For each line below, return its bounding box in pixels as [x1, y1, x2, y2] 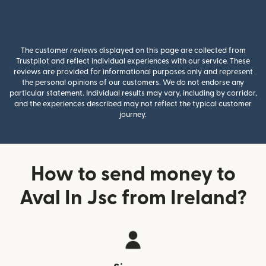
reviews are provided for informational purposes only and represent [13, 68, 253, 75]
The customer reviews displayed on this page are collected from [20, 47, 246, 54]
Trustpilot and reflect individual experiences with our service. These [16, 58, 250, 65]
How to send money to [30, 164, 236, 184]
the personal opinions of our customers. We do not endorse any [22, 79, 244, 86]
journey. [119, 111, 147, 118]
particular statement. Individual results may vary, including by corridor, [9, 90, 257, 97]
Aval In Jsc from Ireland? [19, 188, 247, 208]
